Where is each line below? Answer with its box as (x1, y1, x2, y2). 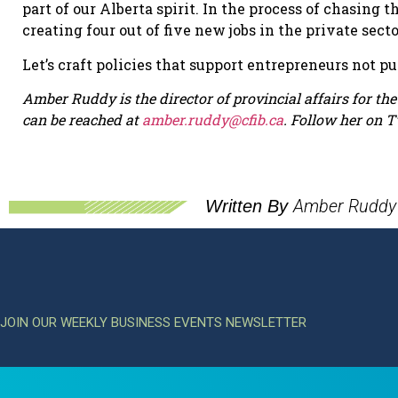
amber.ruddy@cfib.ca (142, 110, 283, 130)
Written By (205, 195, 293, 216)
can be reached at (22, 110, 142, 130)
